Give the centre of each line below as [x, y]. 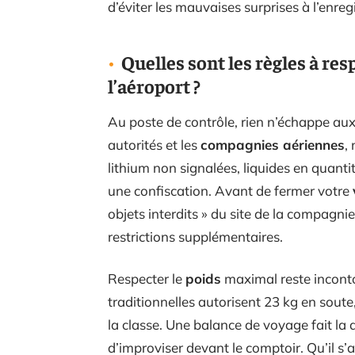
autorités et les [154, 145]
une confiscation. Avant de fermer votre [230, 191]
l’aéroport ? [154, 86]
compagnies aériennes [273, 145]
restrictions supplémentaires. [195, 237]
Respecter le [147, 279]
